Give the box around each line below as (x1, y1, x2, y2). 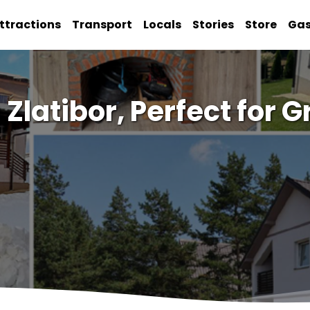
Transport (72, 17, 133, 33)
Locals (143, 17, 182, 33)
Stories (192, 17, 235, 33)
